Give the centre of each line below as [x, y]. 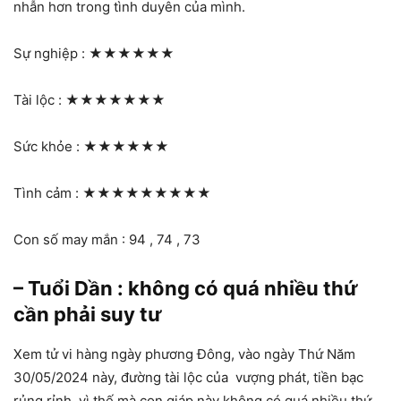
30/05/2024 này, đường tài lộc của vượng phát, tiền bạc [188, 377]
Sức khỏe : [48, 146]
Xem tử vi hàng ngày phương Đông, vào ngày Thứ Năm [184, 354]
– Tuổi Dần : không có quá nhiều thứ [186, 288]
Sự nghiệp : [51, 53]
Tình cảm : [48, 192]
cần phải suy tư [88, 314]
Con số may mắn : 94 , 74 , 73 [107, 239]
